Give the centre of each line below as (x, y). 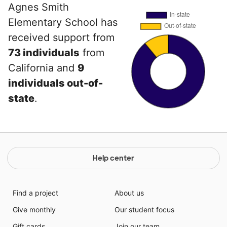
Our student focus (144, 210)
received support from (61, 37)
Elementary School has (63, 22)
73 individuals (44, 53)
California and (43, 68)
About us (129, 193)
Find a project (35, 193)
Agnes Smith (39, 7)
